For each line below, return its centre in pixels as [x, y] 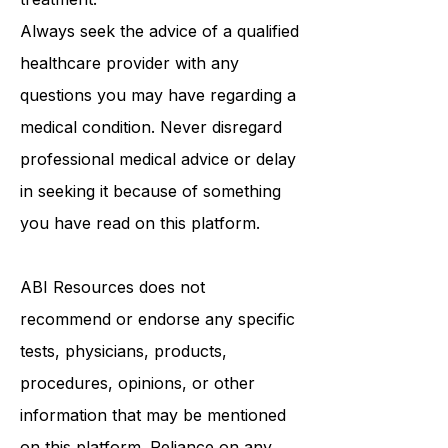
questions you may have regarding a [158, 139]
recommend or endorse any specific [157, 363]
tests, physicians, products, [123, 395]
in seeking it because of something [150, 235]
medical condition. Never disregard [151, 171]
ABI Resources [77, 331]
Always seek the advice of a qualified [159, 75]
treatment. [58, 43]
